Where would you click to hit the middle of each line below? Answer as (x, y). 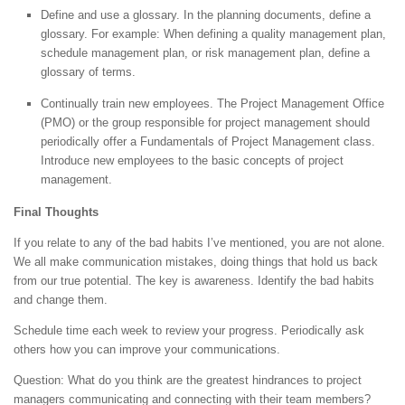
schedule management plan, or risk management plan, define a (205, 53)
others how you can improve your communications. (147, 349)
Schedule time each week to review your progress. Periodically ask (189, 330)
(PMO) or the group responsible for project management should (205, 122)
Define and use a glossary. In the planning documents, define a (206, 15)
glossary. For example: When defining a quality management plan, (213, 34)
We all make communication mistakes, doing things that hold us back (196, 261)
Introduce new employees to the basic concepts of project (192, 160)
